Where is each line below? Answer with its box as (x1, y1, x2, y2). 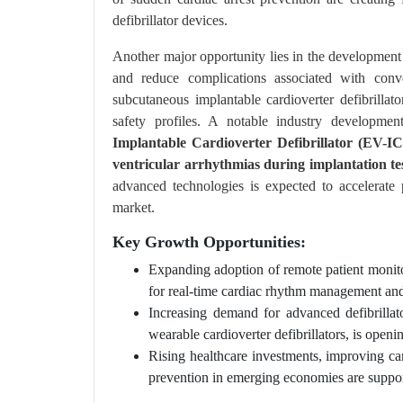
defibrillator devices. (112, 13, 228, 28)
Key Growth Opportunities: (112, 233, 306, 251)
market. (112, 200, 155, 215)
